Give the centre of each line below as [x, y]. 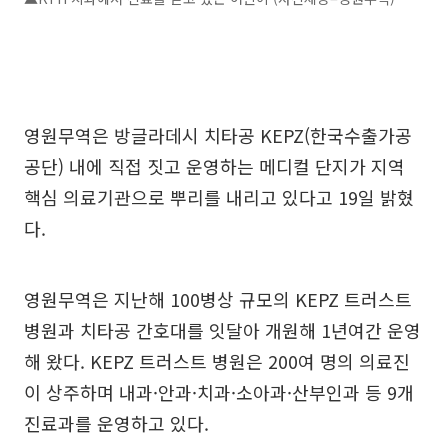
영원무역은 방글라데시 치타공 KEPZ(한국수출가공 [218, 135]
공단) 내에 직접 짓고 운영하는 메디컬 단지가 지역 [214, 166]
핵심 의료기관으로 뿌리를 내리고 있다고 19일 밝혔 [219, 197]
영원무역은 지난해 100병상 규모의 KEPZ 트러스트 [218, 299]
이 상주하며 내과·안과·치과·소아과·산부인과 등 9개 [219, 392]
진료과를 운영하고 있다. [116, 423]
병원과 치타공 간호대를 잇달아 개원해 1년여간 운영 [222, 330]
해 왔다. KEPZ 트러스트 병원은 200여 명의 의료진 [217, 361]
